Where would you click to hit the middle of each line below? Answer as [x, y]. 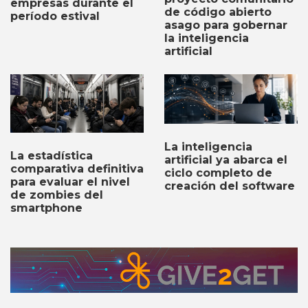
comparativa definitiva [77, 169]
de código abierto [218, 12]
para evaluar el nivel [70, 182]
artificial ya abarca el [226, 160]
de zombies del [57, 195]
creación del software [230, 186]
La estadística [52, 156]
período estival [55, 16]
